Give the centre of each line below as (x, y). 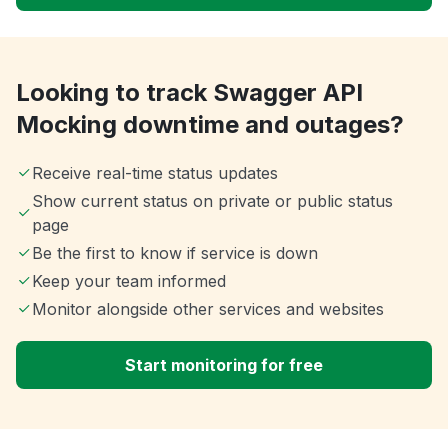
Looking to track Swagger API (189, 93)
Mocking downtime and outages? (210, 125)
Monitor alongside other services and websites (208, 309)
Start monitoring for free (224, 365)
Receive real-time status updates (155, 173)
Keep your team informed (129, 281)
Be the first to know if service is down (175, 253)
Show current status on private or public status (212, 201)
